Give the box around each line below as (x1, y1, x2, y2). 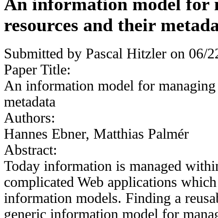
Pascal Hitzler (86, 45, 166, 61)
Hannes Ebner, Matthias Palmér (4, 126, 189, 142)
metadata (4, 93, 55, 109)
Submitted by (4, 45, 86, 61)
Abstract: (4, 142, 61, 158)
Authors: (4, 109, 59, 126)
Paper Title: (4, 61, 74, 77)
